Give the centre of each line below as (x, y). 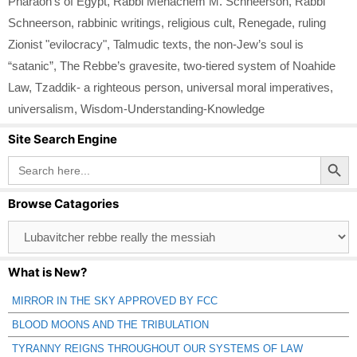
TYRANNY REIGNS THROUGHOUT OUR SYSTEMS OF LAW (157, 348)
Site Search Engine (63, 139)
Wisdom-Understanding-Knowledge (173, 108)
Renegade (265, 22)
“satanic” (31, 65)
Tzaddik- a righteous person (108, 87)
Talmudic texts (151, 44)
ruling (312, 22)
